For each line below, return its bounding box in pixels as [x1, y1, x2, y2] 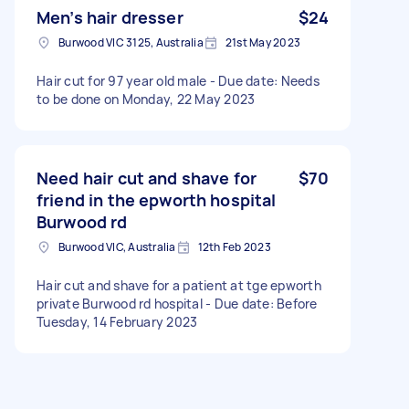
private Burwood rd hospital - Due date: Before [37, 294, 318, 312]
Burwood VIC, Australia [58, 238, 176, 255]
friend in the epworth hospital [37, 188, 277, 211]
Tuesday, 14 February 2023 [37, 312, 198, 330]
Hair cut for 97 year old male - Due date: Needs [37, 71, 320, 89]
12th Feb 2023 [197, 238, 271, 255]
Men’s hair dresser [37, 5, 184, 28]
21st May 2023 [225, 34, 300, 50]
